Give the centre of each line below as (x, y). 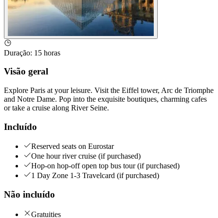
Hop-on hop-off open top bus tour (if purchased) (105, 166)
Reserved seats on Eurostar (73, 146)
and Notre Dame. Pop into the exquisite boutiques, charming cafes (105, 99)
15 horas (47, 53)
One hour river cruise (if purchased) (86, 156)
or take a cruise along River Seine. (56, 108)
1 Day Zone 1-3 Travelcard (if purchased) (95, 176)
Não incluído (29, 195)
